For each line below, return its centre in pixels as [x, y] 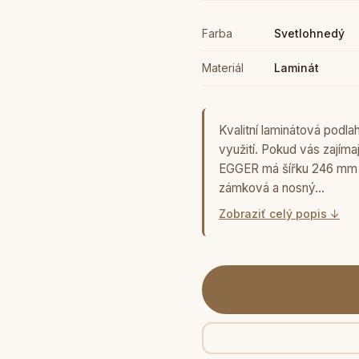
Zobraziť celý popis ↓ [279, 214]
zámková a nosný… [272, 188]
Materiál [223, 68]
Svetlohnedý [309, 33]
